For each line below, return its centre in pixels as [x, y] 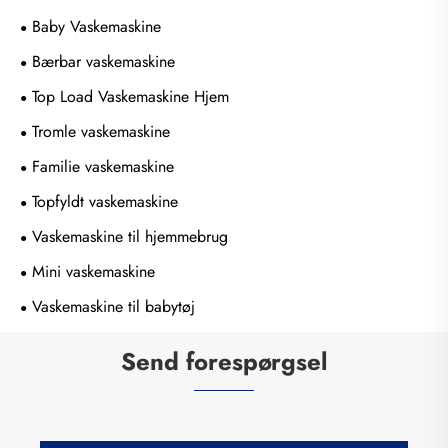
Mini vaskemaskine [93, 271]
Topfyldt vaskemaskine [105, 201]
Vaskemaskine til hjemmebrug [130, 236]
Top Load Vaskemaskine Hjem [130, 96]
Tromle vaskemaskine [101, 131]
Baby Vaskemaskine [96, 26]
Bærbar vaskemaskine [103, 61]
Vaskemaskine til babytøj [113, 306]
